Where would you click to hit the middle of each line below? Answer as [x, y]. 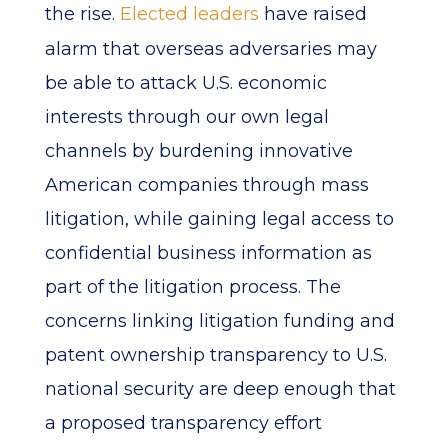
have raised [312, 14]
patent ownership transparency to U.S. [215, 355]
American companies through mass [206, 185]
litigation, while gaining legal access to [219, 219]
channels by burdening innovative [198, 151]
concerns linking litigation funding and [219, 321]
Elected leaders [189, 14]
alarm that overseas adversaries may [210, 49]
